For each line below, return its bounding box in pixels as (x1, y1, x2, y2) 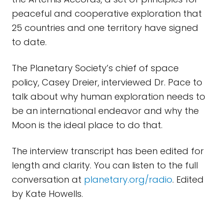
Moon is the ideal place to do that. (12, 119, 163, 131)
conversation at (12, 173, 84, 186)
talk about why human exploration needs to (12, 90, 205, 103)
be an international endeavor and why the (12, 105, 199, 117)
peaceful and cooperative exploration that (12, 7, 202, 20)
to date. (12, 36, 47, 48)
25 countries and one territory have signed (12, 22, 198, 34)
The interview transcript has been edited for (12, 145, 204, 157)
